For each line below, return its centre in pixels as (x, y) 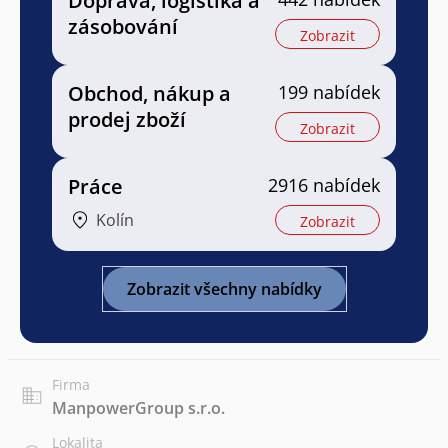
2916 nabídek (324, 184)
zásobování (123, 26)
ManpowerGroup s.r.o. (138, 407)
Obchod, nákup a (149, 93)
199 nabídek (329, 91)
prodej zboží (127, 119)
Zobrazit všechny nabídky (224, 288)
